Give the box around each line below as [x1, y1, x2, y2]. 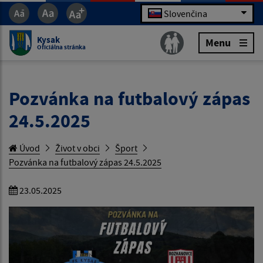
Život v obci [55, 142, 100, 154]
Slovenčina [164, 7, 207, 19]
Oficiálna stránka [37, 42, 86, 51]
